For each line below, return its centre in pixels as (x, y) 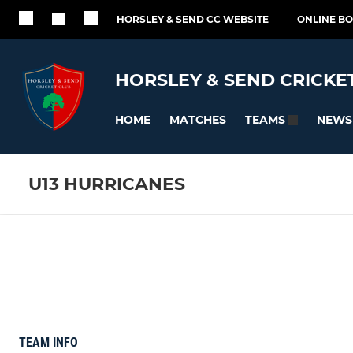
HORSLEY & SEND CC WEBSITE (193, 19)
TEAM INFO (48, 342)
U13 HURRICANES (107, 184)
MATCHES (198, 119)
